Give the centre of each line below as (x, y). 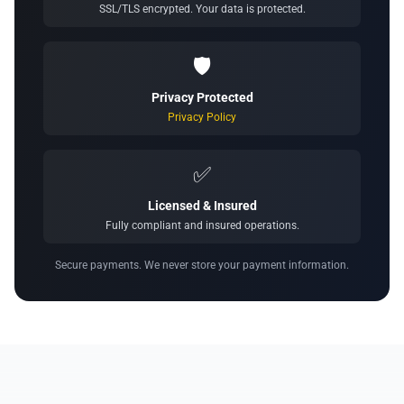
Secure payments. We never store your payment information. (202, 265)
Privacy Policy (202, 117)
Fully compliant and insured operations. (202, 225)
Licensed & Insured (202, 206)
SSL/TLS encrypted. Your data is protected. (202, 9)
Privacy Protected (202, 97)
